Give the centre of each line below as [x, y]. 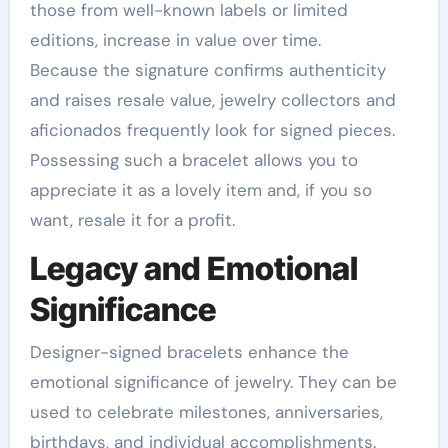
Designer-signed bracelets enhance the [189, 351]
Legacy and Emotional [193, 268]
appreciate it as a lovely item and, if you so [200, 190]
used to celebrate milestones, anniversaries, [206, 411]
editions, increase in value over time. [175, 40]
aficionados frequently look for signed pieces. [212, 130]
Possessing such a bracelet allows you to [193, 160]
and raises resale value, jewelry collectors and [212, 100]
